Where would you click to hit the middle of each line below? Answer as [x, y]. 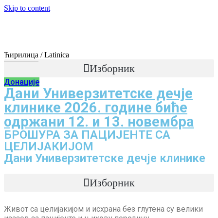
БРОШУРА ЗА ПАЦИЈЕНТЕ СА [87, 135]
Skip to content [27, 8]
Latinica [57, 55]
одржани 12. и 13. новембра [99, 122]
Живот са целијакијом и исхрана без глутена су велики [103, 209]
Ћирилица [21, 55]
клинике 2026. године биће [96, 108]
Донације [22, 82]
